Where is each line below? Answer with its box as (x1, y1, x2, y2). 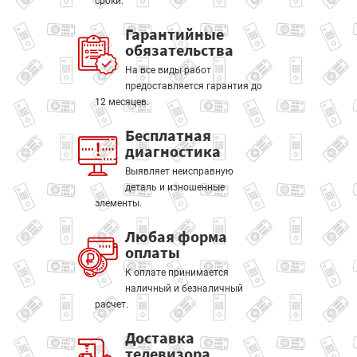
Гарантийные (124, 24, 224, 44)
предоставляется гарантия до (124, 80, 262, 92)
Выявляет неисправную (124, 166, 233, 177)
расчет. (95, 299, 128, 310)
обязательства (124, 40, 233, 60)
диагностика (124, 141, 221, 161)
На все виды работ (124, 65, 211, 76)
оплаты (124, 242, 180, 262)
